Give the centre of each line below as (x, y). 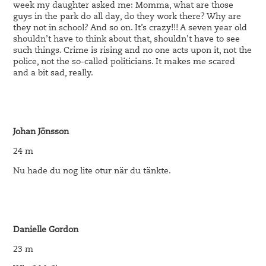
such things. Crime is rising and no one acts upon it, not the (133, 51)
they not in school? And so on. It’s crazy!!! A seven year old (130, 28)
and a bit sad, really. (53, 74)
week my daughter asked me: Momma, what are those (123, 6)
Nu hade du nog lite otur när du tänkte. (92, 172)
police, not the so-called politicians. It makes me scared (124, 62)
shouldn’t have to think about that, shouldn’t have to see (127, 40)
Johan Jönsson (41, 132)
